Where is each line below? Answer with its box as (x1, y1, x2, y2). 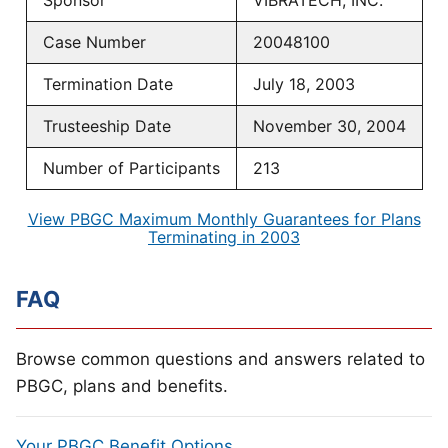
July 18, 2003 (252, 74, 355, 94)
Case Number (42, 32, 146, 52)
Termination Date (42, 74, 173, 94)
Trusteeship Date (42, 116, 171, 136)
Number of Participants (42, 158, 220, 178)
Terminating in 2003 (148, 227, 300, 247)
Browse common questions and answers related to (16, 348, 425, 369)
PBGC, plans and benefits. (16, 375, 228, 396)
